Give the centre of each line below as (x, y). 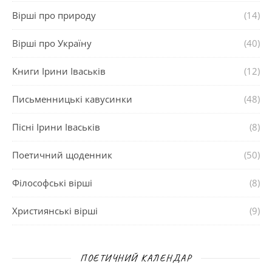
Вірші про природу (54, 15)
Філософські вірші (52, 182)
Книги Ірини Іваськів (59, 71)
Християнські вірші (55, 210)
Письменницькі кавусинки (72, 99)
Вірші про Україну (52, 43)
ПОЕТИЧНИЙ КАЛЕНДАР (136, 258)
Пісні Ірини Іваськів (56, 127)
